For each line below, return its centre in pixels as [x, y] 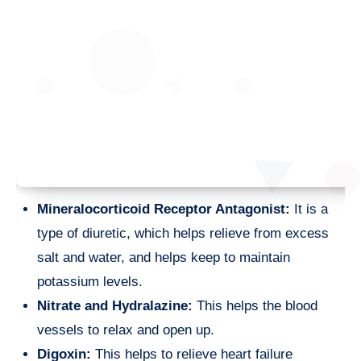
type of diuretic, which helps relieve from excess [183, 234]
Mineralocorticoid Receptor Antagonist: [164, 210]
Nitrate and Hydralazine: [115, 306]
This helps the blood [255, 306]
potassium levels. [90, 282]
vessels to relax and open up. [126, 330]
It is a [309, 210]
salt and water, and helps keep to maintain [164, 258]
